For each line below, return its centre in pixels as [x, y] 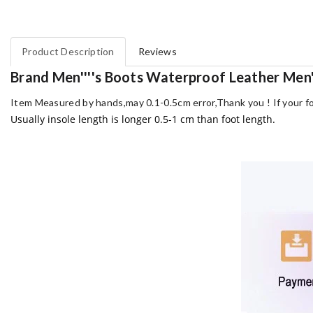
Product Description [68, 51]
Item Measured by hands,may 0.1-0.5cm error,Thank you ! [141, 102]
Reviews [157, 51]
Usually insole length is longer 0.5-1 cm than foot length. [143, 119]
